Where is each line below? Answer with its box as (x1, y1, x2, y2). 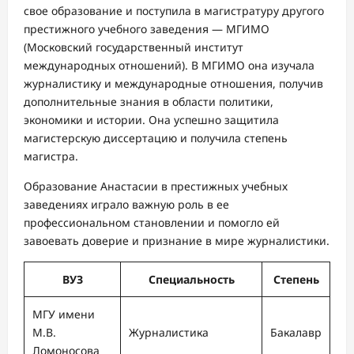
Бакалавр (270, 325, 322, 341)
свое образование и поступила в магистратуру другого (24, 3, 324, 19)
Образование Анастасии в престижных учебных (24, 179, 288, 194)
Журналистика (129, 325, 209, 341)
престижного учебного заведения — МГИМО (24, 21, 269, 37)
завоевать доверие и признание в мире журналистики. (24, 233, 330, 249)
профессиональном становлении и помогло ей (24, 215, 280, 231)
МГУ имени (32, 307, 95, 322)
